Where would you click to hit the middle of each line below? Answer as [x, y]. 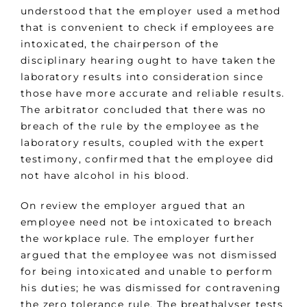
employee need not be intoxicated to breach [147, 222]
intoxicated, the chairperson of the [120, 44]
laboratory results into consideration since [142, 77]
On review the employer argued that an [133, 206]
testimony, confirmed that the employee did [147, 159]
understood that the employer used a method [151, 11]
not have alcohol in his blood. [105, 176]
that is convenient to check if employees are [148, 28]
